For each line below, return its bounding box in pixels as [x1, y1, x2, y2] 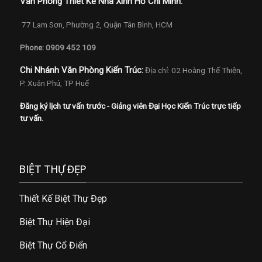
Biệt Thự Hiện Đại [19, 216, 91, 228]
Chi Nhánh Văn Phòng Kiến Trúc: [19, 65, 143, 76]
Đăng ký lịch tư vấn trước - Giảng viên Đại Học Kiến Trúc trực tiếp [19, 101, 241, 111]
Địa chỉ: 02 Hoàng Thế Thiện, [144, 65, 242, 75]
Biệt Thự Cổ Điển [19, 240, 88, 251]
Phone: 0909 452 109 [19, 42, 96, 52]
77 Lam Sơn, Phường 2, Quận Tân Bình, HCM [19, 20, 173, 30]
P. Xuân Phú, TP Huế [19, 78, 89, 88]
